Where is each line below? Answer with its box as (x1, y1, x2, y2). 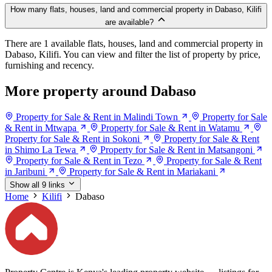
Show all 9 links (10, 180, 65, 189)
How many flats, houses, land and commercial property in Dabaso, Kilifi (10, 5, 262, 15)
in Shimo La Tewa (5, 144, 76, 155)
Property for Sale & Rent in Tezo (16, 155, 142, 166)
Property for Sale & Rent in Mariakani (69, 166, 216, 177)
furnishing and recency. (5, 60, 94, 71)
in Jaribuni (5, 166, 45, 177)
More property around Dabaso (5, 83, 196, 99)
